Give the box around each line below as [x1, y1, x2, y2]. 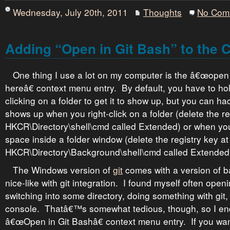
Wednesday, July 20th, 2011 [13, 6, 128, 18]
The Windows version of [13, 163, 113, 176]
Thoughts [143, 6, 182, 18]
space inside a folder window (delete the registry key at [5, 132, 228, 145]
